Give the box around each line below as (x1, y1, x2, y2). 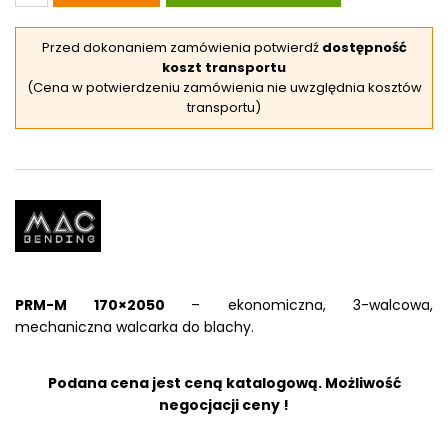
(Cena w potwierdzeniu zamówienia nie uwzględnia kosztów (26, 78, 422, 98)
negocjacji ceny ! (159, 395, 289, 416)
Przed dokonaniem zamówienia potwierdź (41, 38, 322, 58)
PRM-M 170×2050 (15, 295, 191, 316)
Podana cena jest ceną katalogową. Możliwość (47, 373, 401, 394)
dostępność (321, 38, 407, 58)
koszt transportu (162, 58, 286, 78)
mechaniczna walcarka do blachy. (15, 317, 254, 338)
